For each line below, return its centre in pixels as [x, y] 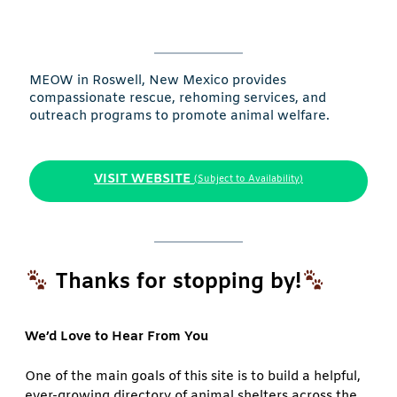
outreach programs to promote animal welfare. [179, 117]
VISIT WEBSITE [142, 179]
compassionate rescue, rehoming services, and [178, 99]
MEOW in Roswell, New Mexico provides [158, 81]
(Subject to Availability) [249, 179]
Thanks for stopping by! [178, 283]
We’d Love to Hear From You [117, 336]
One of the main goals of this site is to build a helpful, [193, 377]
